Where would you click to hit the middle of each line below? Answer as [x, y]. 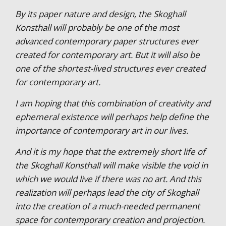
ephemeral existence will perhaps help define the [112, 117]
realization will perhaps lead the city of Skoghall [107, 192]
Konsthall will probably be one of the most [97, 27]
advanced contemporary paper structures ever [107, 41]
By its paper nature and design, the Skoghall [100, 14]
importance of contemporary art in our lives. [102, 130]
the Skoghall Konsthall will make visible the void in [111, 165]
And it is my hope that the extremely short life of [110, 151]
